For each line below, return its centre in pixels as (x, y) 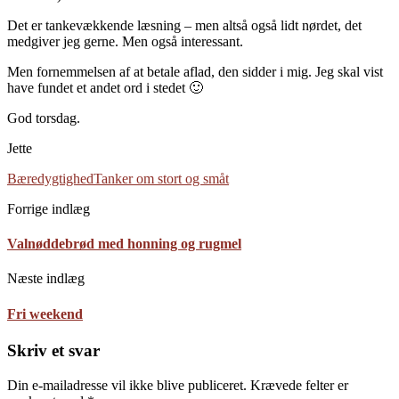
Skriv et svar (53, 350)
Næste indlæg (46, 279)
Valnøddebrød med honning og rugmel (124, 244)
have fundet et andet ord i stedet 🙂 (105, 87)
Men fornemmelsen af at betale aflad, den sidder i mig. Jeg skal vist (195, 71)
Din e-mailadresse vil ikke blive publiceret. (127, 385)
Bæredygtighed (50, 178)
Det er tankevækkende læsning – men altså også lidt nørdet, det (184, 25)
